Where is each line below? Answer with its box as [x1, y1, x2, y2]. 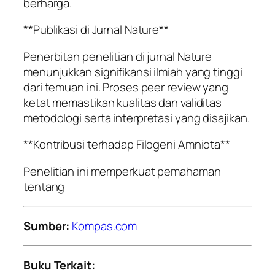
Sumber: [23, 217, 70, 234]
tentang [23, 178, 65, 195]
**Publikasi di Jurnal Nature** [23, 21, 169, 38]
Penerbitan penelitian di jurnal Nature [23, 48, 212, 64]
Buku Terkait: [23, 257, 95, 273]
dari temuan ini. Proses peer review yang [23, 79, 228, 95]
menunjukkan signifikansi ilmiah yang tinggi [23, 63, 242, 80]
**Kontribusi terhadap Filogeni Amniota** [23, 136, 230, 153]
